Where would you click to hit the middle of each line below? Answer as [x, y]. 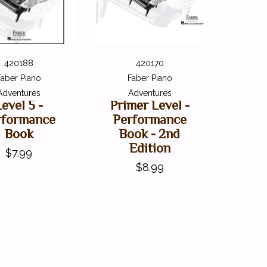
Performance [150, 119]
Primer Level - [150, 105]
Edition [150, 148]
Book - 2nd [150, 133]
